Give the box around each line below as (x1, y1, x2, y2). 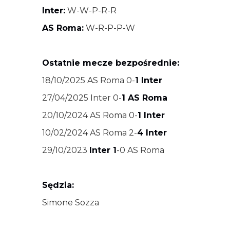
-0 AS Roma (117, 145, 164, 155)
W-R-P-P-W (84, 23, 135, 33)
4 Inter (137, 128, 167, 138)
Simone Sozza (42, 198, 99, 207)
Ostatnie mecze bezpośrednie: (42, 58, 179, 68)
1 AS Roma (122, 93, 167, 103)
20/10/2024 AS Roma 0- (42, 110, 138, 120)
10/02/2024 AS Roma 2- (42, 128, 137, 138)
